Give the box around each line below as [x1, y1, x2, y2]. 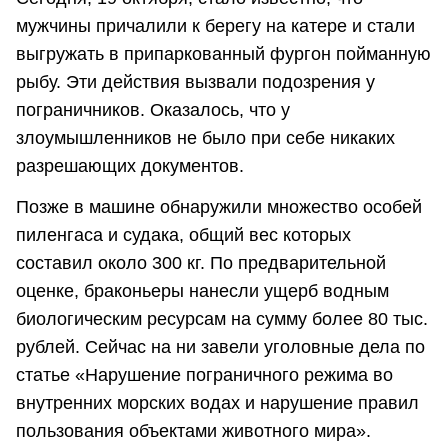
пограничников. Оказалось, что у [16, 99, 290, 120]
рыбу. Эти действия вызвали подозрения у [16, 71, 375, 92]
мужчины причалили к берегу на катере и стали [16, 15, 415, 36]
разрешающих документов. [16, 155, 244, 176]
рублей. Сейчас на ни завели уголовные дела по [16, 336, 425, 357]
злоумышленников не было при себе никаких [16, 127, 395, 148]
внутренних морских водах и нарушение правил [16, 392, 419, 413]
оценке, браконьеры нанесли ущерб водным [16, 280, 389, 301]
